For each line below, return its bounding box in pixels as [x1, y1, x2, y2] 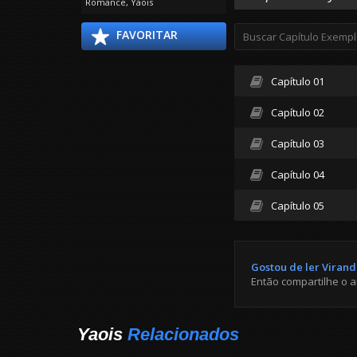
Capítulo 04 [270, 167, 324, 182]
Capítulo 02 [270, 105, 324, 120]
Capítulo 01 [270, 74, 324, 89]
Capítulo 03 [270, 136, 324, 151]
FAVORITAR [116, 27, 178, 43]
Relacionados [127, 324, 239, 345]
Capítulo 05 [270, 198, 324, 214]
